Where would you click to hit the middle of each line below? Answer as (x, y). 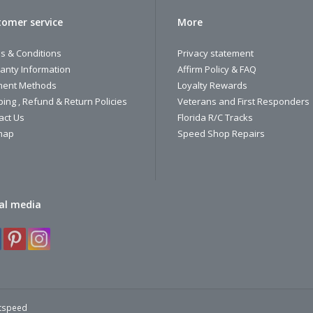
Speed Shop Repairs (221, 134)
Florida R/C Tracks (215, 118)
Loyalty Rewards (212, 86)
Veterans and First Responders (243, 102)
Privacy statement (216, 53)
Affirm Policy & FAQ (217, 70)
